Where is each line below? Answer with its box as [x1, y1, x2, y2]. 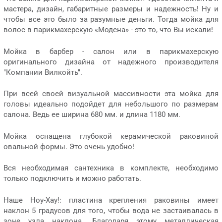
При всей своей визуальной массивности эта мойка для [3, 89, 219, 99]
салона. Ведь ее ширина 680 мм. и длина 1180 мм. [3, 110, 182, 119]
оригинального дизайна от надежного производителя [3, 57, 219, 66]
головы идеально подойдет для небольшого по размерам [3, 100, 219, 109]
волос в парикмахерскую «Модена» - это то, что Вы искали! [3, 25, 213, 35]
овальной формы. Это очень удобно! [3, 142, 134, 151]
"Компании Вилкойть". [3, 67, 82, 77]
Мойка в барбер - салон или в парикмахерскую [3, 47, 219, 56]
